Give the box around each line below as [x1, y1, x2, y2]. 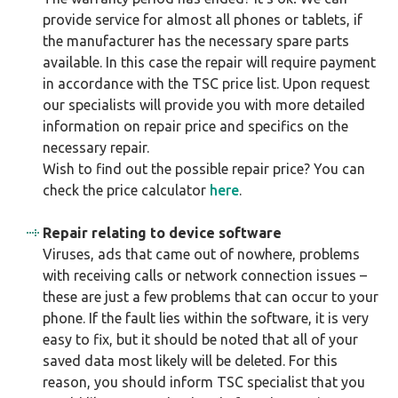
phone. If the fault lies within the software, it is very [43, 310, 369, 326]
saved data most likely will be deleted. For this [43, 353, 338, 369]
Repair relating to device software [43, 225, 282, 241]
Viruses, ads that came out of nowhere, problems [43, 246, 360, 262]
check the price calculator [43, 182, 210, 198]
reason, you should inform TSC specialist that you [43, 374, 365, 390]
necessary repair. [43, 139, 153, 155]
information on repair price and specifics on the [43, 118, 348, 134]
